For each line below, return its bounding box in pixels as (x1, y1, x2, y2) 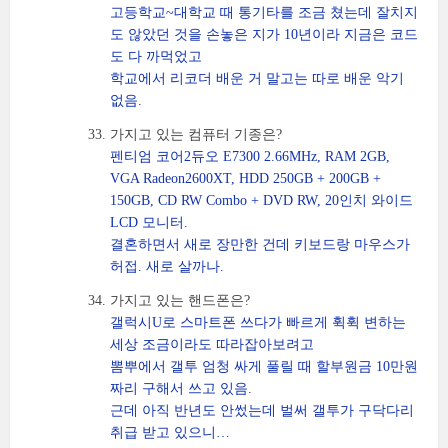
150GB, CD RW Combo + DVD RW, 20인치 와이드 (110, 193, 413, 208)
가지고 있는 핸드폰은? (110, 293, 250, 308)
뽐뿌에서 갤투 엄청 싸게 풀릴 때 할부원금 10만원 (110, 359, 418, 374)
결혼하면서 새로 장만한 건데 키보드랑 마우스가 (110, 237, 410, 252)
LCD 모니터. (110, 215, 188, 230)
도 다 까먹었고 (110, 49, 202, 64)
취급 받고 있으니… (110, 425, 230, 440)
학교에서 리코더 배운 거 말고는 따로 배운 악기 (110, 71, 404, 86)
